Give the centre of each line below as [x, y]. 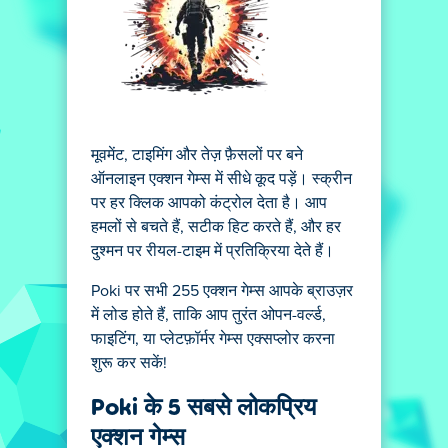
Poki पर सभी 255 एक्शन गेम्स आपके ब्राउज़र [222, 291]
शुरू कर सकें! [131, 363]
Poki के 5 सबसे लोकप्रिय [203, 405]
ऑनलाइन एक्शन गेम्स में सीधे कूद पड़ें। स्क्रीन [221, 179]
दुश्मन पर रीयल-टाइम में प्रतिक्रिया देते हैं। [212, 251]
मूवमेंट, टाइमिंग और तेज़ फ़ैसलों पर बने [197, 155]
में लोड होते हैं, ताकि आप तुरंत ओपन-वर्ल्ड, [208, 315]
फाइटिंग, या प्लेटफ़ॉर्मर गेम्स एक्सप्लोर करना [213, 339]
